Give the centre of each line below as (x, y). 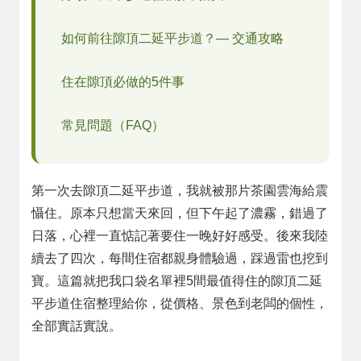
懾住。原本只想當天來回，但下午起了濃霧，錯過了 (180, 213)
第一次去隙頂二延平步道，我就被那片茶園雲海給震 (180, 191)
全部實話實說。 (77, 326)
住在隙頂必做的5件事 (123, 82)
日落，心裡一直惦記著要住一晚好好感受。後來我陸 (180, 236)
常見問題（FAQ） (113, 125)
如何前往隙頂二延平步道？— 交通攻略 (172, 38)
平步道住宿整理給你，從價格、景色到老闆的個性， (180, 303)
